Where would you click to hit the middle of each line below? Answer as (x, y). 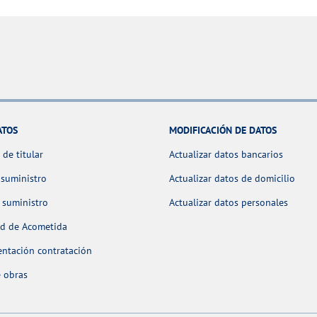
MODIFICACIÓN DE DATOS (223, 131)
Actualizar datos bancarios (226, 155)
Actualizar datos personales (229, 203)
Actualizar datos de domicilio (232, 179)
